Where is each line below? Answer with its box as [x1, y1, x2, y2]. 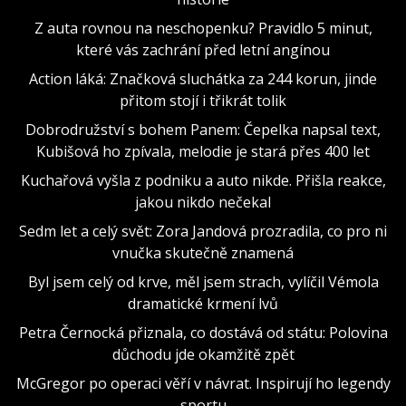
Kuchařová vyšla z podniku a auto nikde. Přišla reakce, [20, 169, 386, 190]
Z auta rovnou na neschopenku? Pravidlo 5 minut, [34, 17, 372, 38]
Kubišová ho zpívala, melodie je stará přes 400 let [36, 140, 370, 161]
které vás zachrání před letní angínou [76, 39, 330, 60]
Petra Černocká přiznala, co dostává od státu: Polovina [18, 322, 388, 343]
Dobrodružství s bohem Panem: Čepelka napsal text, [25, 119, 381, 140]
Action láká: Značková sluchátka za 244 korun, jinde [29, 68, 377, 89]
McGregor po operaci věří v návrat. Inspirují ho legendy [15, 372, 391, 393]
